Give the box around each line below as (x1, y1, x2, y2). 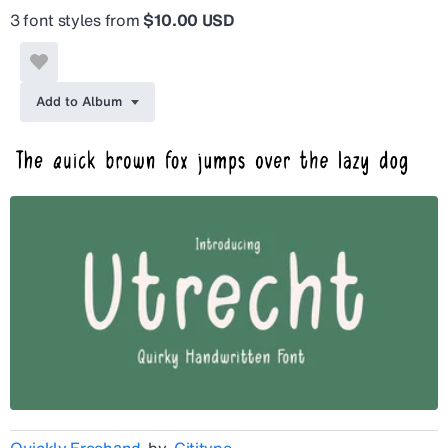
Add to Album (36, 92, 122, 112)
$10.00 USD (142, 8, 234, 33)
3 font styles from (10, 8, 143, 33)
